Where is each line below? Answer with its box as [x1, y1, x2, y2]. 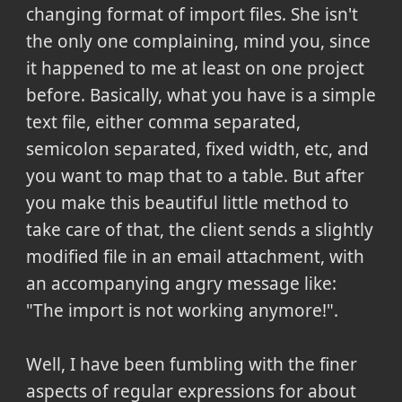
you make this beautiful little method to [25, 190, 349, 214]
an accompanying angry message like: [25, 271, 336, 295]
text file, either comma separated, [25, 109, 301, 134]
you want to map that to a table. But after [25, 163, 364, 188]
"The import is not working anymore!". [25, 298, 338, 322]
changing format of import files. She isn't [25, 2, 358, 26]
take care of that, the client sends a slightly [25, 217, 373, 241]
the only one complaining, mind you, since [25, 29, 371, 53]
